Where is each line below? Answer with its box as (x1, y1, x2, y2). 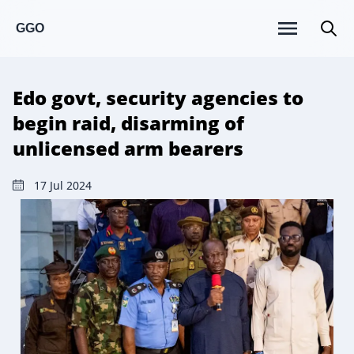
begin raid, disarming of (13, 110, 244, 136)
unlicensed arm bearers (13, 135, 243, 161)
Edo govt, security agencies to (13, 85, 303, 111)
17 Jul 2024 (34, 178, 92, 193)
